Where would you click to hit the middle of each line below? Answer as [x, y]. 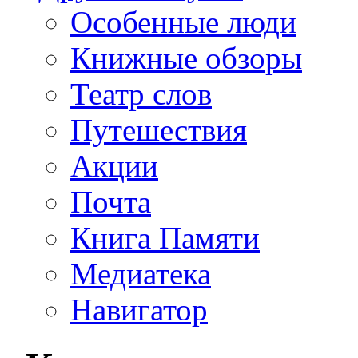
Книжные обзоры [186, 58]
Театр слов [141, 94]
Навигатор [139, 310]
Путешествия [159, 130]
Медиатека [141, 274]
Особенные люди [183, 22]
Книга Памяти [165, 238]
